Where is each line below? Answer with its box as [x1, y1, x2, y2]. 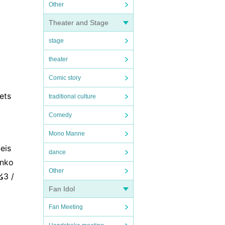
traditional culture [49, 93, 96, 100]
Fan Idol [49, 185, 75, 193]
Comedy [49, 111, 72, 119]
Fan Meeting [49, 203, 83, 210]
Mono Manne [49, 130, 85, 137]
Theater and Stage [49, 19, 108, 27]
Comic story [49, 74, 81, 81]
